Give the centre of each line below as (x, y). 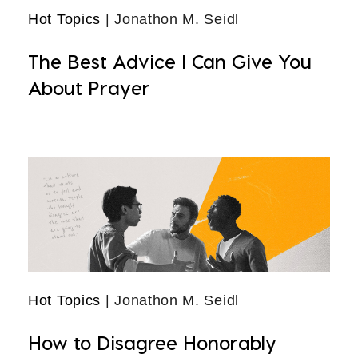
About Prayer (89, 88)
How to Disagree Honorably (152, 342)
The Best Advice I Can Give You (170, 61)
